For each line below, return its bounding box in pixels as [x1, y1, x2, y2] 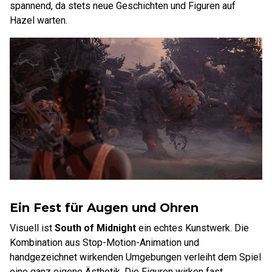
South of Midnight [55, 222, 136, 234]
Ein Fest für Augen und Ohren [10, 200, 199, 215]
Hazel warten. [10, 15, 67, 26]
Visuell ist [10, 222, 55, 234]
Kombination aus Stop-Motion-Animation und [10, 237, 199, 248]
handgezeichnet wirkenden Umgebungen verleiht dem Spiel [10, 251, 261, 263]
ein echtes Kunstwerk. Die [136, 222, 249, 234]
